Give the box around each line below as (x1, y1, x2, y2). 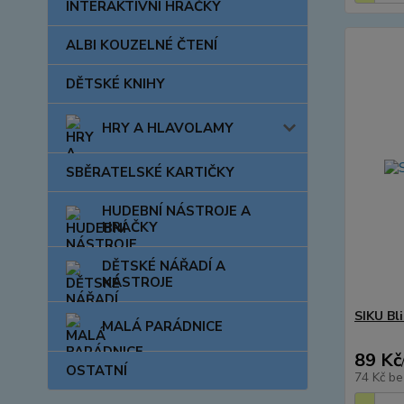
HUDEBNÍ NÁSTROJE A (102, 202, 251, 220)
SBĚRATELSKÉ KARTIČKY (66, 163, 234, 181)
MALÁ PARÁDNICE (102, 317, 223, 335)
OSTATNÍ (66, 362, 127, 380)
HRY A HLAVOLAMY (102, 119, 234, 137)
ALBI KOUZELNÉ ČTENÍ (66, 36, 217, 54)
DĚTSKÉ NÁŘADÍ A (102, 257, 225, 275)
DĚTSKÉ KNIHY (66, 75, 165, 93)
